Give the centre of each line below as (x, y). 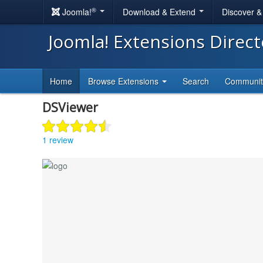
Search (196, 81)
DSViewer (70, 107)
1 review (58, 139)
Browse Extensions (124, 81)
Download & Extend (160, 12)
